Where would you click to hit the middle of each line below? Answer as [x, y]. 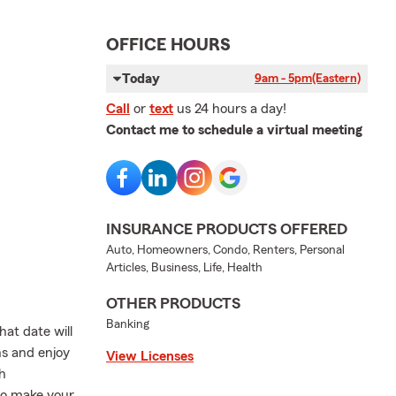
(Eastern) [336, 78]
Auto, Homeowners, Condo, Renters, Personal [225, 250]
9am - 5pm [283, 78]
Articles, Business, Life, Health [184, 267]
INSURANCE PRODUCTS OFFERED [227, 228]
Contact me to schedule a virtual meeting [234, 129]
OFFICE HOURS [168, 45]
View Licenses [150, 356]
